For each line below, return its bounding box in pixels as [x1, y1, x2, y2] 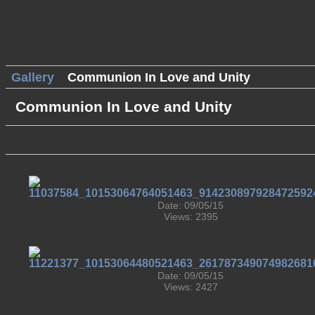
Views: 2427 [163, 281, 218, 292]
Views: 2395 [163, 210, 218, 222]
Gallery [11, 70, 54, 84]
